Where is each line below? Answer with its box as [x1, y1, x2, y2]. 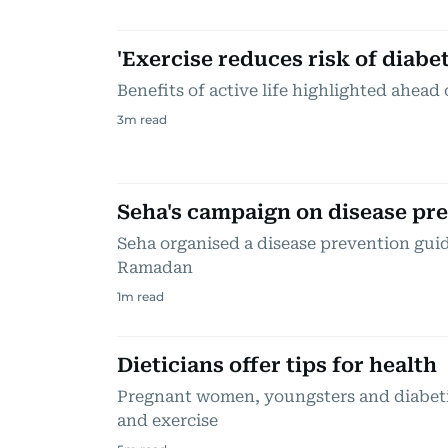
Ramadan [117, 258, 193, 277]
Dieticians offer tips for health [117, 353, 437, 377]
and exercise [117, 411, 218, 430]
